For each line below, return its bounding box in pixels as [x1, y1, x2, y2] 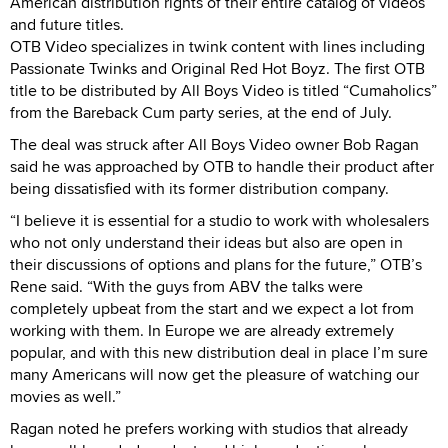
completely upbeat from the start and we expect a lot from [10, 296, 414, 320]
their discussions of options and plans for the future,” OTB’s [10, 252, 422, 276]
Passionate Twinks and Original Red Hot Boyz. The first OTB [10, 56, 425, 80]
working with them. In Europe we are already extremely [10, 318, 394, 342]
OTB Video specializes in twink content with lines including [10, 34, 425, 58]
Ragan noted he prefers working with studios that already [10, 416, 408, 440]
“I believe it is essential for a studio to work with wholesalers [10, 208, 429, 232]
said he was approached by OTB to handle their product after [10, 154, 434, 178]
